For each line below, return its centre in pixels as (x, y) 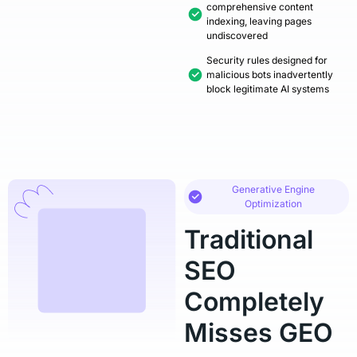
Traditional (249, 239)
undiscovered (237, 35)
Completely (255, 302)
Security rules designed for (267, 60)
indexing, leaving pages (259, 21)
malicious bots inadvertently (270, 75)
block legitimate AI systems (268, 89)
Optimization (273, 204)
